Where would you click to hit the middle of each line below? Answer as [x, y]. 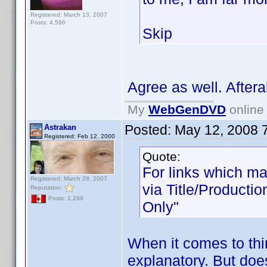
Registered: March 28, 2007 [69, 178]
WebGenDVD [187, 109]
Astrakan [60, 127]
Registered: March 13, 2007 [69, 15]
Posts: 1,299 [65, 198]
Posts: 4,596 [48, 22]
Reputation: [47, 187]
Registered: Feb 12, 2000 [80, 136]
